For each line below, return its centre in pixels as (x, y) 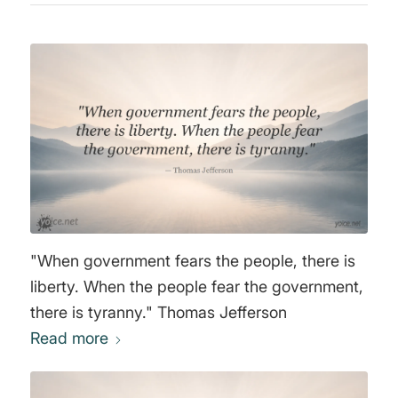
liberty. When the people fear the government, (196, 287)
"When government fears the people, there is (192, 261)
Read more (69, 338)
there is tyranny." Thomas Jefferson (222, 313)
